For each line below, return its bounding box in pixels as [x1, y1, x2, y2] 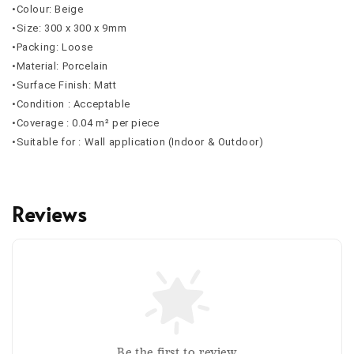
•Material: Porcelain [12, 60, 108, 73]
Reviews [12, 200, 87, 228]
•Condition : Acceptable [12, 98, 130, 111]
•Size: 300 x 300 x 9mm [12, 22, 127, 35]
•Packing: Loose [12, 41, 93, 54]
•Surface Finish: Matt [12, 79, 117, 92]
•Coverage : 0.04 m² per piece [12, 117, 160, 130]
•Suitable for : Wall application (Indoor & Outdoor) [12, 136, 264, 149]
